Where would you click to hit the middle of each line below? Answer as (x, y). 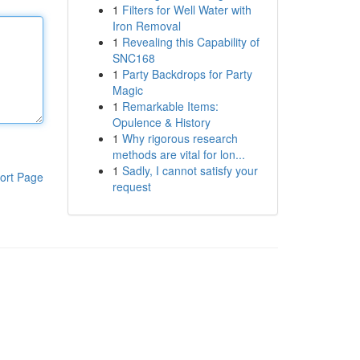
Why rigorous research (180, 138)
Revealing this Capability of (190, 42)
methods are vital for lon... (178, 154)
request (131, 186)
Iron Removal (146, 26)
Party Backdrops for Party (187, 74)
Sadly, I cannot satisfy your (190, 170)
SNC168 (133, 58)
